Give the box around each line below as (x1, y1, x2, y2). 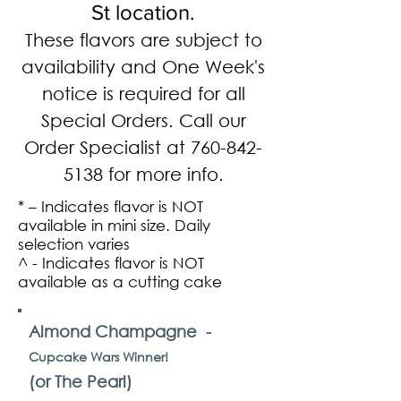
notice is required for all (41, 83, 245, 104)
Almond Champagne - (29, 321, 211, 341)
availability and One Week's (21, 56, 265, 77)
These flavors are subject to (24, 30, 262, 50)
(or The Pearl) (29, 371, 132, 391)
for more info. (102, 164, 224, 184)
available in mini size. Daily (18, 216, 210, 235)
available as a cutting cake (18, 272, 222, 291)
